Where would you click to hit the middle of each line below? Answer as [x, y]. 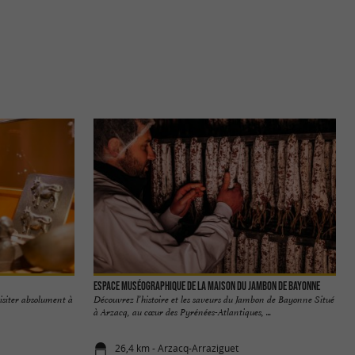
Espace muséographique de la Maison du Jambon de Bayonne [207, 286]
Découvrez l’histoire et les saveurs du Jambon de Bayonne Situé [214, 299]
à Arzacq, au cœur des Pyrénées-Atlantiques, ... [182, 312]
